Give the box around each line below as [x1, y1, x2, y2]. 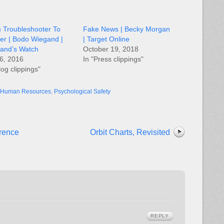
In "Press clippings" [83, 54, 143, 63]
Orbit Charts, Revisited [90, 127, 170, 136]
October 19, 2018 [83, 44, 138, 53]
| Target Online [83, 34, 129, 43]
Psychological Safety [54, 87, 110, 95]
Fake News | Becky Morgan [83, 24, 170, 33]
